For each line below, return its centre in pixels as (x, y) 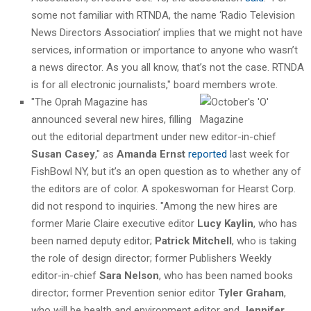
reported (208, 154)
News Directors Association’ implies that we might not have (167, 32)
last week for (258, 154)
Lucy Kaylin (225, 223)
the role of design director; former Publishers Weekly (151, 258)
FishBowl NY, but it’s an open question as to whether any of (166, 171)
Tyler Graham (250, 293)
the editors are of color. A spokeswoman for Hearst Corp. (163, 188)
